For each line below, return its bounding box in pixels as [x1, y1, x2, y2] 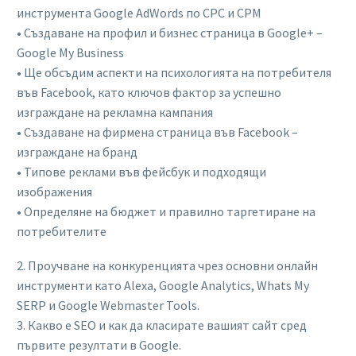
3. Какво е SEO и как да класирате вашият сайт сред [17, 316, 307, 333]
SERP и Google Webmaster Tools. [17, 296, 199, 313]
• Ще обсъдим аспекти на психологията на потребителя [17, 64, 331, 80]
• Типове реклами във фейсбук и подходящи [17, 163, 266, 180]
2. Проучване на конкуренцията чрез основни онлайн [17, 257, 318, 273]
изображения [17, 183, 92, 199]
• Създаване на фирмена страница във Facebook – [17, 123, 298, 140]
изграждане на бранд [17, 143, 137, 160]
